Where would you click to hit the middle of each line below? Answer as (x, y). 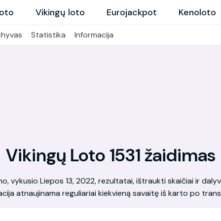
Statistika (48, 35)
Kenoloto (197, 12)
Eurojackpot (132, 12)
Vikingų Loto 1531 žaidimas (110, 155)
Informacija (94, 35)
